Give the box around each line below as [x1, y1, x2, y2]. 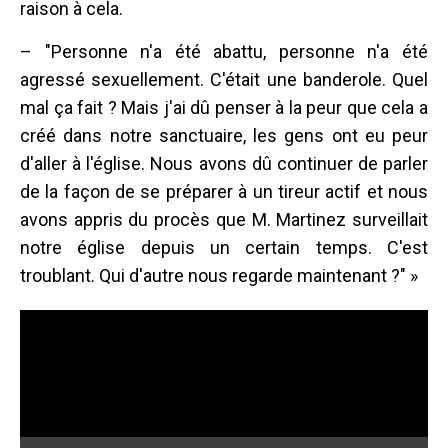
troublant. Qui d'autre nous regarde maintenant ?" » [20, 265, 418, 286]
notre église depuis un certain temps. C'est [20, 237, 428, 258]
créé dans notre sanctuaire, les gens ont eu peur [20, 125, 428, 146]
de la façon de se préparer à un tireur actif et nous [20, 181, 428, 202]
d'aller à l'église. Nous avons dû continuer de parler [20, 153, 428, 174]
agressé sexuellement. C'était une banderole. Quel [20, 69, 428, 90]
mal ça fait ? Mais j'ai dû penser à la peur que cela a [20, 97, 428, 118]
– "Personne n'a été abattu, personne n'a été [20, 41, 428, 62]
